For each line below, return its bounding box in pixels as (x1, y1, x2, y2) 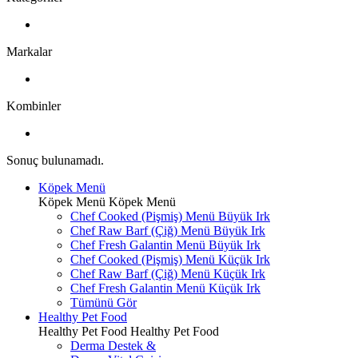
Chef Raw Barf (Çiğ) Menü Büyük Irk (70, 224, 265, 237)
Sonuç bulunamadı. (6, 153, 104, 167)
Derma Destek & (70, 339, 156, 352)
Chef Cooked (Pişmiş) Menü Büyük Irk (70, 209, 270, 223)
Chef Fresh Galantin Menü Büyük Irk (70, 238, 261, 252)
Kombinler (6, 99, 61, 113)
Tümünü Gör (70, 296, 137, 309)
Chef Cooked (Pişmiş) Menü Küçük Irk (70, 253, 270, 266)
